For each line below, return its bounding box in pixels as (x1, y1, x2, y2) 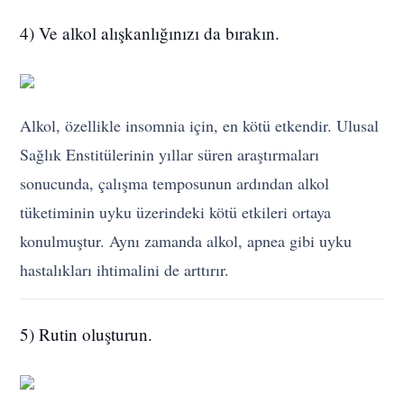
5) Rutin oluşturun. (20, 322, 153, 345)
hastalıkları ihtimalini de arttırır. (20, 258, 230, 280)
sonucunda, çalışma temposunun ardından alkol (20, 171, 330, 194)
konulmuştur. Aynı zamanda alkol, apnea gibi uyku (20, 229, 353, 252)
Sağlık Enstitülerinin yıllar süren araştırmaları (20, 142, 320, 165)
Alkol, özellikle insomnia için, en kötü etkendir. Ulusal (20, 114, 380, 136)
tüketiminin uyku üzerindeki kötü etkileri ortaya (20, 200, 332, 223)
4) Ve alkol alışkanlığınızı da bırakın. (20, 21, 280, 44)
